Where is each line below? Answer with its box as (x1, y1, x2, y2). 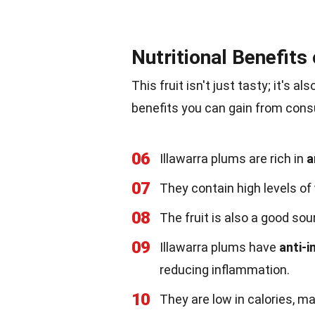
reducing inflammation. (160, 262, 290, 277)
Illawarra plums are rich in (160, 151, 307, 166)
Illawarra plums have (160, 240, 279, 255)
